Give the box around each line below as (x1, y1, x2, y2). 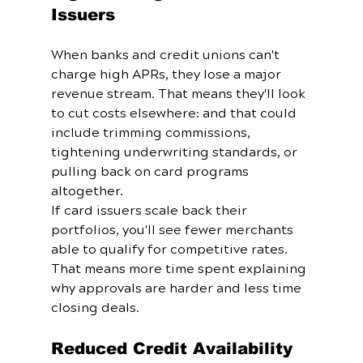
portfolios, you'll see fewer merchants (50, 221, 297, 240)
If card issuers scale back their (50, 202, 250, 220)
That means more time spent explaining (50, 260, 310, 279)
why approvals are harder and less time (50, 280, 305, 298)
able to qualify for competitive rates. (50, 241, 291, 259)
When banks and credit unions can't (50, 46, 283, 65)
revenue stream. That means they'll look (50, 85, 309, 104)
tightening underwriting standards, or (50, 143, 301, 162)
